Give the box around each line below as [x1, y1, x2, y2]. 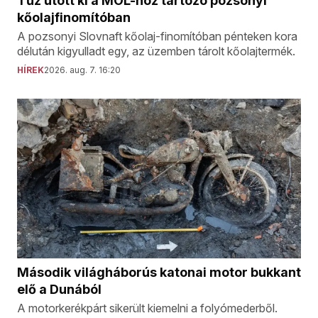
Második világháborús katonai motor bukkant [17, 264, 301, 280]
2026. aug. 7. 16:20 [44, 64, 121, 75]
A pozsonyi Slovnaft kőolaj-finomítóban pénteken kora [17, 28, 297, 43]
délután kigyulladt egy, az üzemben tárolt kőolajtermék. [17, 43, 295, 58]
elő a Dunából [17, 281, 102, 297]
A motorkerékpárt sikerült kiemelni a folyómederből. [17, 300, 278, 315]
